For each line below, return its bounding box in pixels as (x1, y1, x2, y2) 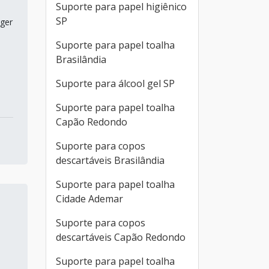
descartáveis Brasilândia (56, 154, 165, 167)
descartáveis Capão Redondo (56, 231, 186, 244)
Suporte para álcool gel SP (56, 77, 175, 90)
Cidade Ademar (56, 192, 123, 205)
